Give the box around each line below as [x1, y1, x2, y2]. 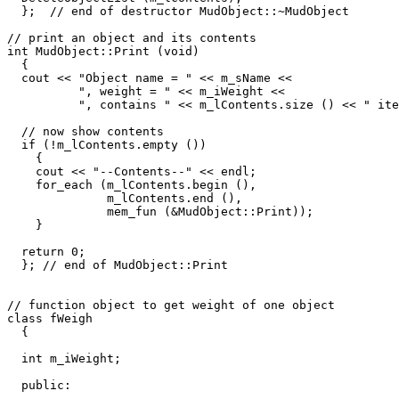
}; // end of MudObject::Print [7, 257, 228, 272]
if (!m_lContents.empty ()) [7, 137, 207, 151]
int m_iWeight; [7, 351, 121, 365]
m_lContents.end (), [7, 191, 249, 205]
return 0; [7, 244, 100, 258]
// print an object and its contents [7, 30, 256, 45]
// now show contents [7, 124, 171, 138]
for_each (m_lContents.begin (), [7, 177, 264, 191]
